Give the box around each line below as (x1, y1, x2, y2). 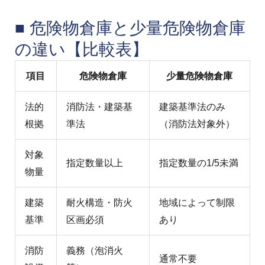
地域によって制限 (159, 198, 235, 208)
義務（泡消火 (66, 245, 123, 256)
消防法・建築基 (66, 102, 132, 112)
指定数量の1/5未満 (159, 158, 238, 169)
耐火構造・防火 (66, 198, 132, 208)
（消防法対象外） (159, 119, 235, 130)
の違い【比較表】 (14, 40, 148, 59)
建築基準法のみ (159, 102, 225, 112)
